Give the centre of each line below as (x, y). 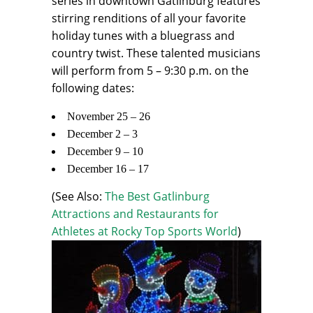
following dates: (93, 88)
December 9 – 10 (105, 152)
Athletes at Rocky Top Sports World (145, 232)
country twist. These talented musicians (156, 53)
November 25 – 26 (109, 117)
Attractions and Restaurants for (135, 214)
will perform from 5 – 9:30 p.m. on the (150, 71)
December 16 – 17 (108, 169)
